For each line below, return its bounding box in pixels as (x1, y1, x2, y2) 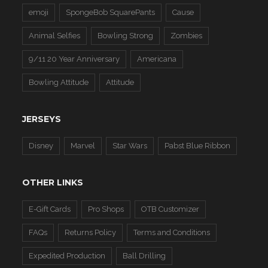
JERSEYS (22, 114, 62, 125)
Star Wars (112, 141, 148, 151)
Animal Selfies (29, 31, 81, 41)
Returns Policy (65, 228, 117, 237)
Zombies (170, 31, 203, 41)
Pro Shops (88, 205, 124, 214)
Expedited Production (29, 251, 106, 261)
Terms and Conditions (133, 228, 211, 237)
